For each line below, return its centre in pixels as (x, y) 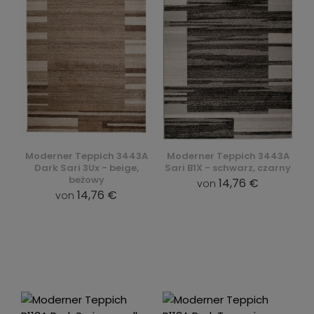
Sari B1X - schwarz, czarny (228, 168)
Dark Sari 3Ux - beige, (86, 168)
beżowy (86, 180)
